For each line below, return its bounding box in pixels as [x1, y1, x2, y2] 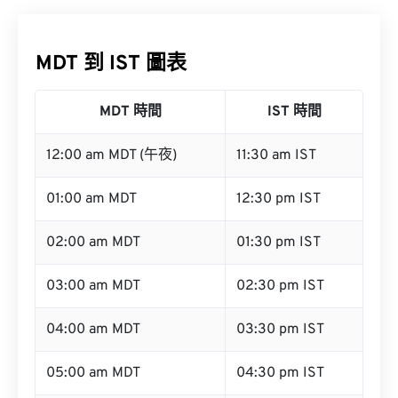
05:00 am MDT [46, 364, 140, 382]
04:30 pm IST [236, 364, 324, 382]
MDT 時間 [99, 103, 162, 121]
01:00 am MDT [46, 190, 137, 208]
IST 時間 [267, 103, 322, 121]
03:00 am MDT [46, 277, 140, 295]
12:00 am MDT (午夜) [46, 147, 177, 164]
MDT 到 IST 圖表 [36, 52, 187, 77]
